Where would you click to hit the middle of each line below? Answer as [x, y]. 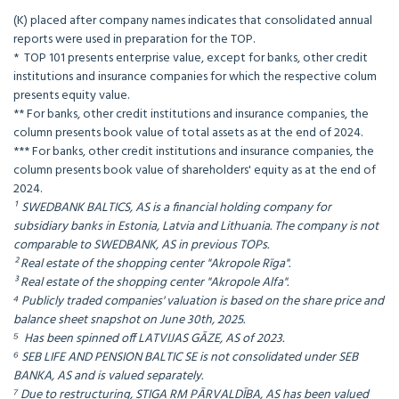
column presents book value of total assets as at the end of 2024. [188, 134]
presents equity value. [71, 96]
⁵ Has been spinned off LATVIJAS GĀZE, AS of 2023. [149, 339]
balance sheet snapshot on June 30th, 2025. [129, 321]
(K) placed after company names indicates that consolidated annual [193, 21]
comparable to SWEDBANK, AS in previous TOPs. [141, 246]
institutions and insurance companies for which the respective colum [195, 77]
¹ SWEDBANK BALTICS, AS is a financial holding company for [172, 208]
